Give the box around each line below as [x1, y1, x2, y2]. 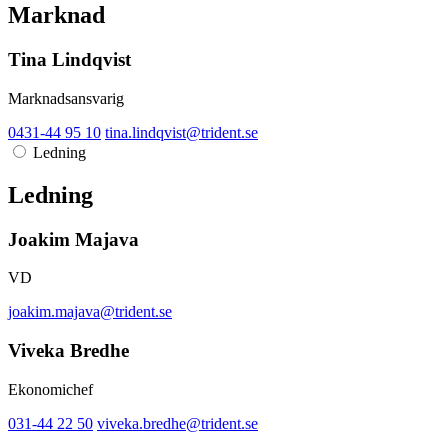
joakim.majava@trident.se [8, 303, 172, 321]
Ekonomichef [8, 380, 93, 398]
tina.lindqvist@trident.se [105, 123, 258, 141]
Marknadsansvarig [8, 89, 124, 107]
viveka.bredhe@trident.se [97, 414, 258, 432]
